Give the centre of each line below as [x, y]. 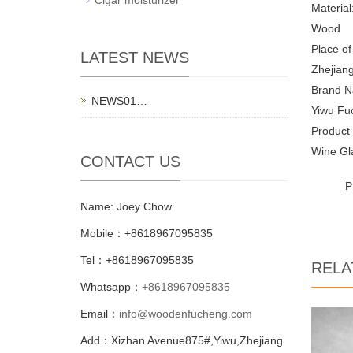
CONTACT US [130, 161]
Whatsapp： [111, 286]
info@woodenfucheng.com [186, 313]
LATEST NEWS [135, 57]
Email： [100, 313]
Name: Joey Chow [126, 206]
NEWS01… [119, 100]
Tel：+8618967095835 [137, 260]
